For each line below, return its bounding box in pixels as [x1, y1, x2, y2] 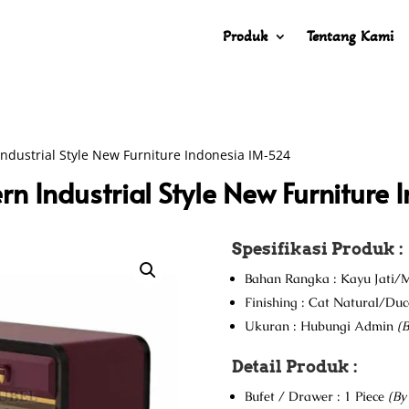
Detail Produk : [231, 356, 358, 376]
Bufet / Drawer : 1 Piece [244, 387, 388, 404]
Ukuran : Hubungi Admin [244, 317, 397, 334]
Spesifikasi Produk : [231, 238, 404, 258]
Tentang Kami [307, 26, 393, 46]
